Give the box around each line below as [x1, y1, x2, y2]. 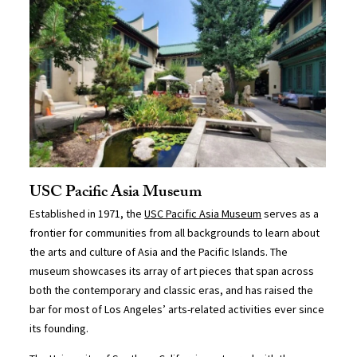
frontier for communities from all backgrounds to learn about [29, 225, 320, 240]
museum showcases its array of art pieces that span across [29, 263, 315, 278]
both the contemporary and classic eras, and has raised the [29, 282, 314, 297]
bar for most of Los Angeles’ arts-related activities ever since [29, 301, 325, 316]
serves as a [261, 206, 320, 221]
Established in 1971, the [29, 206, 145, 221]
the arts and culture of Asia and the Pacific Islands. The [29, 244, 288, 259]
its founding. [29, 320, 89, 335]
